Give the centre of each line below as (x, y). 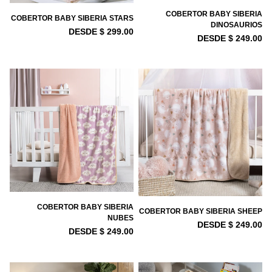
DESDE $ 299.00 (101, 32)
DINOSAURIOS (236, 25)
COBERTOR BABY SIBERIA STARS (72, 19)
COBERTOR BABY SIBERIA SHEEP (201, 212)
